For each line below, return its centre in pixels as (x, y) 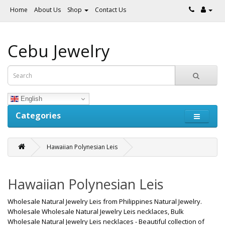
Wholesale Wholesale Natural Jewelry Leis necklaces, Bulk (96, 211)
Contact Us (110, 10)
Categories (38, 116)
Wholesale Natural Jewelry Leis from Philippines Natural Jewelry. (105, 201)
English (30, 98)
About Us (47, 10)
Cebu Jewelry (59, 51)
